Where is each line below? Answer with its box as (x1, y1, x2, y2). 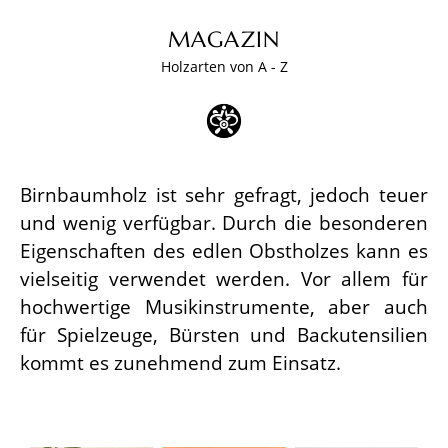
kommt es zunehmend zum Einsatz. (20, 348, 341, 376)
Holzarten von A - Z (160, 56, 288, 76)
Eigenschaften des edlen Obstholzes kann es (20, 236, 428, 264)
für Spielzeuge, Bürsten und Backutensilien (20, 320, 428, 348)
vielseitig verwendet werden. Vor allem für (20, 264, 428, 292)
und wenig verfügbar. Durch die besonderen (20, 208, 428, 236)
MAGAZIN (168, 24, 280, 53)
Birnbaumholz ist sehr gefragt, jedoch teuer (20, 180, 428, 208)
